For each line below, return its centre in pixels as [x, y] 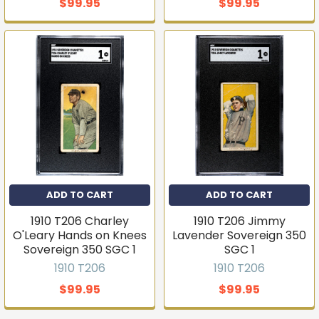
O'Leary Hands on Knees [80, 235]
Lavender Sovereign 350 [239, 235]
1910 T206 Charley [80, 221]
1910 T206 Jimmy [239, 221]
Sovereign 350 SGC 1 [80, 250]
